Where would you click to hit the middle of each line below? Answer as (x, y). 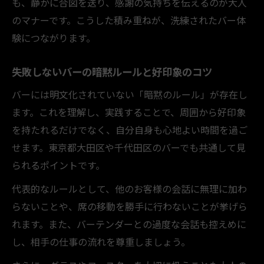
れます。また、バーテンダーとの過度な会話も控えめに (129, 224)
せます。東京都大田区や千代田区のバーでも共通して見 (129, 147)
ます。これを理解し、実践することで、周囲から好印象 (129, 112)
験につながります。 (54, 37)
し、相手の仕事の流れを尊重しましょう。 (101, 241)
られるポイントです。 (58, 165)
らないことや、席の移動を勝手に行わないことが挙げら (130, 206)
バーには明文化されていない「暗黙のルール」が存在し (130, 94)
